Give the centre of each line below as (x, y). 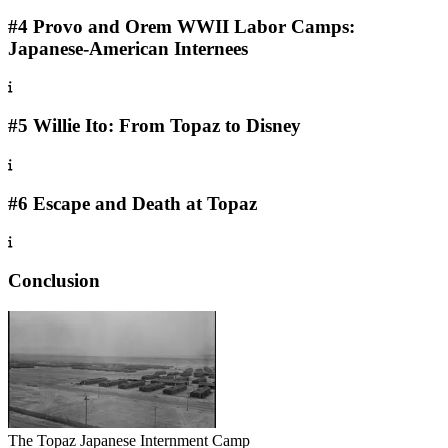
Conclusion (54, 281)
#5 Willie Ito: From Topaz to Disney (154, 126)
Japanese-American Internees (128, 48)
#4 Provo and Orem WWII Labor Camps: (181, 26)
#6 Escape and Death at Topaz (132, 203)
